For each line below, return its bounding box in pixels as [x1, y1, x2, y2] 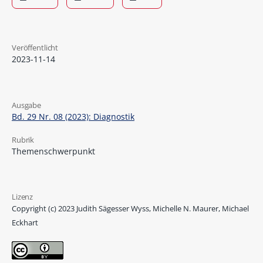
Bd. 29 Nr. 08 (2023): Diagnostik [11, 110, 134, 122]
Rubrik [11, 134, 35, 145]
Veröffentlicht [11, 42, 59, 53]
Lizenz [11, 191, 33, 203]
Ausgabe [11, 99, 42, 110]
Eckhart [11, 217, 38, 228]
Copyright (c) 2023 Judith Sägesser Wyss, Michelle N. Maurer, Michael [11, 203, 249, 214]
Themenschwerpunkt [11, 145, 95, 157]
